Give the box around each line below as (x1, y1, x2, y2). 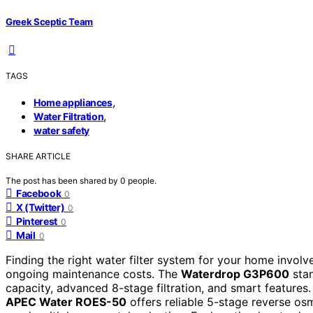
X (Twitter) (16, 201, 65, 214)
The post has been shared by (6, 175, 120, 187)
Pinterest (16, 215, 57, 228)
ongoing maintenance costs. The (6, 267, 181, 282)
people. (128, 175, 156, 187)
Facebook (16, 187, 61, 200)
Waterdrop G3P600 (181, 267, 289, 282)
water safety (34, 124, 89, 137)
